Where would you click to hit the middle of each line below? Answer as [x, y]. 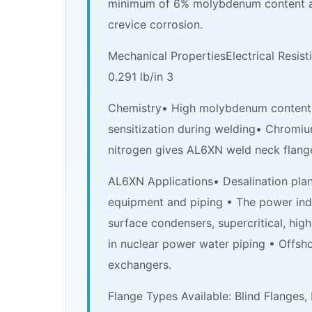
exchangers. [140, 265]
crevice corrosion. [155, 25]
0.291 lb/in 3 [141, 77]
